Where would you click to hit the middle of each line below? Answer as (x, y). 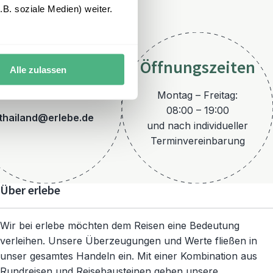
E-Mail (46, 90)
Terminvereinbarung (197, 140)
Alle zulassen (38, 69)
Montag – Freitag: (197, 95)
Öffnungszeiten (197, 68)
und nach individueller (197, 125)
